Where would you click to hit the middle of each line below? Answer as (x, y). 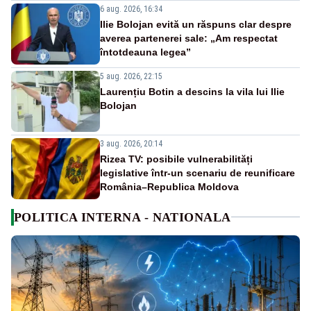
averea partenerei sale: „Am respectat (189, 38)
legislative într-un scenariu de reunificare (197, 173)
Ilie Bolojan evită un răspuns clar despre (196, 24)
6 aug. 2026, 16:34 (131, 9)
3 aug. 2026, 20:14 (131, 143)
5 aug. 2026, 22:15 (131, 76)
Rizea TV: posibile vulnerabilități (176, 159)
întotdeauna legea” (145, 52)
